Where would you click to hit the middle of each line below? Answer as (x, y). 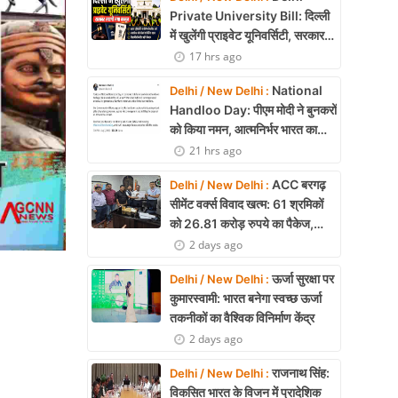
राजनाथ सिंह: (299, 373)
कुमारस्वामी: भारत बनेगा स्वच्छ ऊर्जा (246, 298)
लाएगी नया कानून (206, 55)
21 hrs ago (215, 151)
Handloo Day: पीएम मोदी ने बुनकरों (253, 110)
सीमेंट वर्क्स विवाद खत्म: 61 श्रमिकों (247, 204)
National (296, 90)
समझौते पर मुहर (203, 243)
